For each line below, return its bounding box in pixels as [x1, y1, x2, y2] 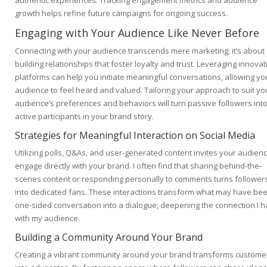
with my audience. [15, 213, 80, 224]
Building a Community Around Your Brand [15, 231, 203, 244]
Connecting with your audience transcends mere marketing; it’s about [15, 45, 265, 57]
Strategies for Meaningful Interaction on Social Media [15, 129, 255, 142]
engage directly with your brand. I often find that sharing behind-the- [15, 160, 262, 172]
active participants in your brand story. [15, 111, 154, 122]
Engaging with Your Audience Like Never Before [15, 26, 259, 41]
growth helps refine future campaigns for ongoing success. [15, 8, 228, 19]
